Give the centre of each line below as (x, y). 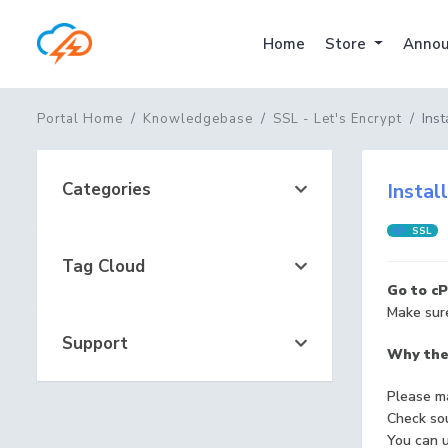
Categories (101, 189)
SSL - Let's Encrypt (337, 119)
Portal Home (80, 119)
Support (90, 343)
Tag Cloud (98, 266)
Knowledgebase (198, 119)
